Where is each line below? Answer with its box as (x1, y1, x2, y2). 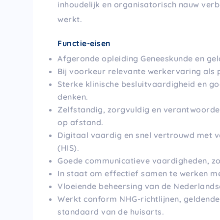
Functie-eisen (57, 38, 111, 49)
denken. (57, 92, 88, 102)
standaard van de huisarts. (57, 207, 165, 217)
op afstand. (57, 117, 104, 128)
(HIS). (57, 143, 80, 153)
